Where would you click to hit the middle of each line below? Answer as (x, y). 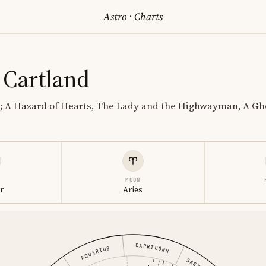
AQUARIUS (95, 253)
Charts (147, 17)
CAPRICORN (152, 248)
